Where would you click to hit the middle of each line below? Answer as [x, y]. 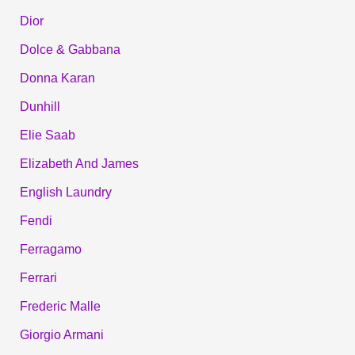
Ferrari [38, 277]
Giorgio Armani [61, 334]
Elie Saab [47, 135]
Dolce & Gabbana [70, 49]
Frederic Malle [60, 306]
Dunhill [40, 106]
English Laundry [65, 192]
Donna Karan [57, 78]
